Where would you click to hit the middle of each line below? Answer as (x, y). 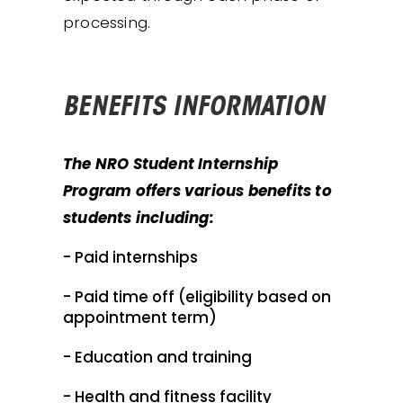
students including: (139, 218)
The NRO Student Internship (171, 164)
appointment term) (140, 317)
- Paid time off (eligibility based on (197, 296)
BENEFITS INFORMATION (194, 109)
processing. (107, 22)
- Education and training (157, 357)
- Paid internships (130, 257)
